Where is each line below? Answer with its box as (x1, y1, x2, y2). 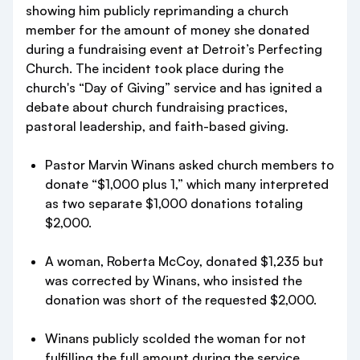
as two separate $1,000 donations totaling (45, 195, 303, 211)
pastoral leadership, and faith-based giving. (26, 118, 288, 134)
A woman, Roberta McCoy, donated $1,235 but (45, 253, 324, 269)
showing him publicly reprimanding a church (26, 2, 288, 18)
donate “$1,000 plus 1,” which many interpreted (45, 176, 329, 192)
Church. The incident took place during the (26, 60, 284, 76)
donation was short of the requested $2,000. (45, 292, 317, 308)
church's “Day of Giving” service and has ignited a (26, 80, 322, 96)
